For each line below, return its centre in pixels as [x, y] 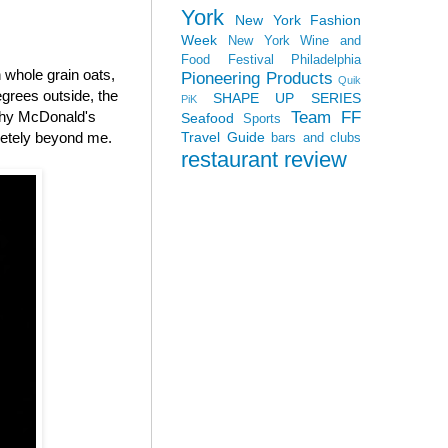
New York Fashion [298, 19]
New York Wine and [294, 40]
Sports [262, 118]
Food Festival [227, 59]
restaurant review [264, 159]
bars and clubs [316, 137]
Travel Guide [223, 136]
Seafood [207, 117]
